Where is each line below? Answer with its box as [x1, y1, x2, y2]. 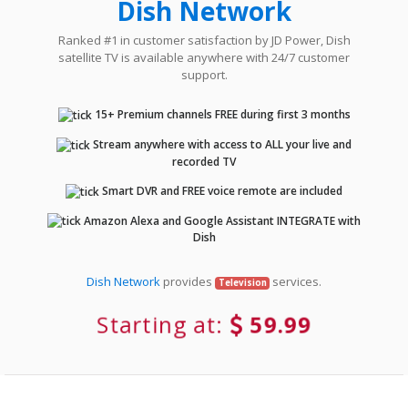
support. [180, 66, 228, 84]
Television [218, 277, 267, 290]
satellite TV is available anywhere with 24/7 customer [58, 49, 350, 66]
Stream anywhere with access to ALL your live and [90, 137, 352, 153]
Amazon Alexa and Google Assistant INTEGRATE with [81, 212, 361, 229]
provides [159, 273, 215, 291]
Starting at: [93, 309, 231, 341]
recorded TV [172, 153, 236, 169]
